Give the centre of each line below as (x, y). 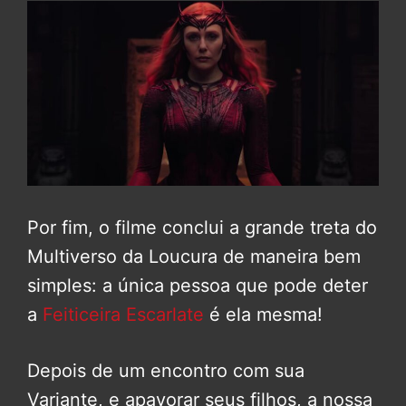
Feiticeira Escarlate (121, 314)
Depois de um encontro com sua (166, 370)
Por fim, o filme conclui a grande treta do (202, 227)
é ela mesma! (263, 314)
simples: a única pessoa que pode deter (198, 285)
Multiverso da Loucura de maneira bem (194, 256)
